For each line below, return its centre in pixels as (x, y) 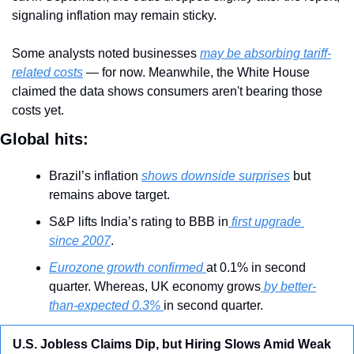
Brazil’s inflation (95, 176)
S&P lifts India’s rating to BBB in (139, 222)
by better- (288, 287)
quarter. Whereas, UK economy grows (155, 287)
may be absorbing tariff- (265, 54)
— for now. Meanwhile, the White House (196, 73)
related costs (47, 73)
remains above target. (109, 195)
